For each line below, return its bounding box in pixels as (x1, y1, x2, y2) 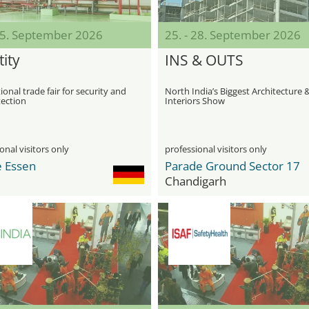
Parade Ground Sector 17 (165, 158, 300, 174)
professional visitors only (165, 143, 267, 155)
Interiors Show (165, 94, 225, 107)
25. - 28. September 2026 (165, 27, 301, 43)
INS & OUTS (165, 50, 243, 70)
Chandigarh (165, 173, 226, 189)
